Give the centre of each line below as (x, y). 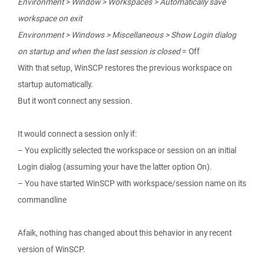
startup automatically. (55, 84)
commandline (42, 200)
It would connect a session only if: (77, 134)
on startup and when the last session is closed (99, 51)
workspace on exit (50, 18)
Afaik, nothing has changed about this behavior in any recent (125, 233)
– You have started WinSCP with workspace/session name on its (132, 183)
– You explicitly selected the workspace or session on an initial (127, 150)
